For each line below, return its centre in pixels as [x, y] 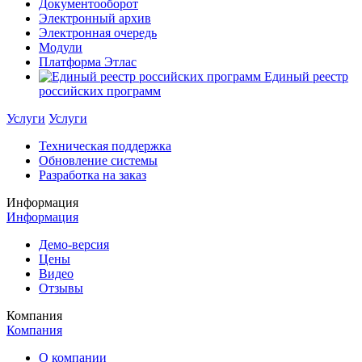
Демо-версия [74, 244]
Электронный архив [95, 18]
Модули [61, 47]
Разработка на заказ [93, 175]
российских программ [100, 90]
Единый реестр [305, 76]
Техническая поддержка [105, 145]
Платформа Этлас [88, 61]
